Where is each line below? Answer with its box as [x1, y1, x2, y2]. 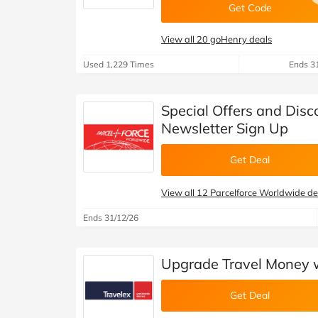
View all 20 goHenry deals [161, 33, 272, 45]
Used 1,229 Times [83, 59, 154, 70]
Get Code [228, 1, 272, 14]
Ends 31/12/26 [83, 212, 138, 223]
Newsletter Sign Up [161, 119, 288, 137]
